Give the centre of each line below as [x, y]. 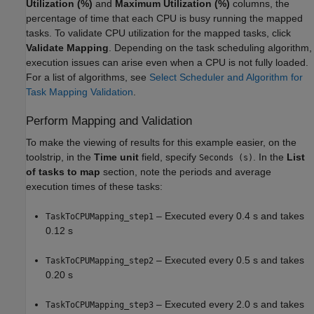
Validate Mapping [67, 48]
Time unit [116, 157]
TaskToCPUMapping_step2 [100, 261]
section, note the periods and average [186, 172]
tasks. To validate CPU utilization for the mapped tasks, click [158, 33]
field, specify [169, 157]
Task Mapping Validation [80, 92]
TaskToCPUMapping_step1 [100, 217]
